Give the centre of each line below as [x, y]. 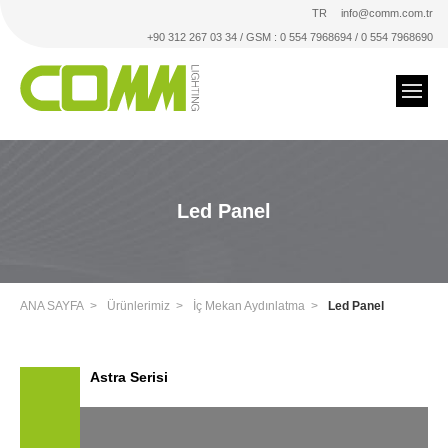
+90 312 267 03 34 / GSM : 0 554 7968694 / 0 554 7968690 [290, 37]
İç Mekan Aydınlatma [249, 306]
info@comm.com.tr [387, 13]
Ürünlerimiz [138, 306]
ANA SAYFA [52, 306]
